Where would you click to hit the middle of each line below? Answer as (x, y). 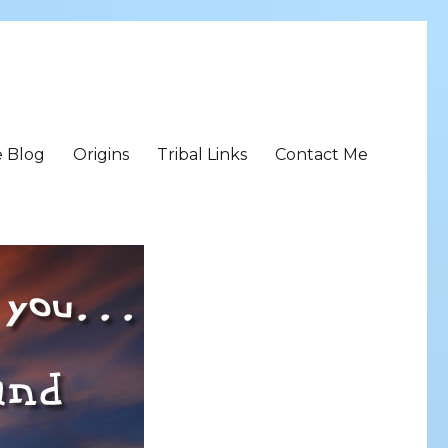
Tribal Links (201, 154)
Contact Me (321, 154)
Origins (100, 154)
